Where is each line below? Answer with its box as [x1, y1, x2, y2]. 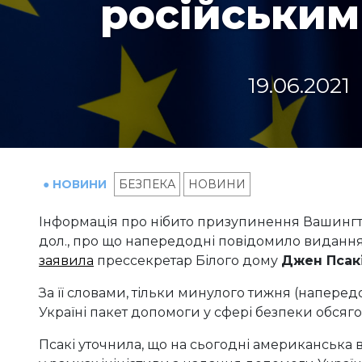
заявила [39, 253, 94, 269]
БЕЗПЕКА [119, 177, 175, 192]
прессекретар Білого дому [94, 253, 281, 269]
